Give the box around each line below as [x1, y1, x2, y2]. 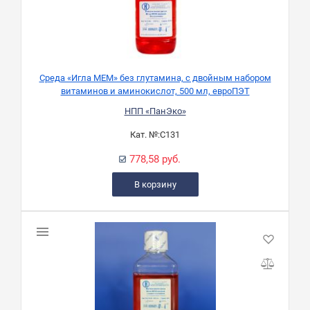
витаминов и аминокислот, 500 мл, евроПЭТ [60, 86, 250, 97]
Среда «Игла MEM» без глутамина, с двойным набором [39, 73, 271, 84]
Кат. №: [130, 129, 160, 140]
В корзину [134, 179, 176, 190]
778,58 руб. [129, 153, 181, 166]
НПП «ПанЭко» [124, 106, 186, 117]
